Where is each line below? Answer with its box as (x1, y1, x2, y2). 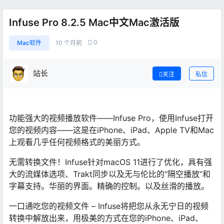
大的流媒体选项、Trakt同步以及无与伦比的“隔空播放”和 (9, 168, 210, 179)
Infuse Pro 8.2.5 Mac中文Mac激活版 (9, 16, 179, 28)
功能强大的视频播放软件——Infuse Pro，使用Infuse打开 (9, 112, 213, 123)
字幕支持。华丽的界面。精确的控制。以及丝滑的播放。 (9, 180, 209, 191)
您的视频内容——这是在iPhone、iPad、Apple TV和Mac (9, 124, 214, 135)
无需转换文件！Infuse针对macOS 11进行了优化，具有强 (9, 156, 212, 167)
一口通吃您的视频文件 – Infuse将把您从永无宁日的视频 (9, 200, 208, 211)
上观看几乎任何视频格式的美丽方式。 (9, 136, 145, 147)
